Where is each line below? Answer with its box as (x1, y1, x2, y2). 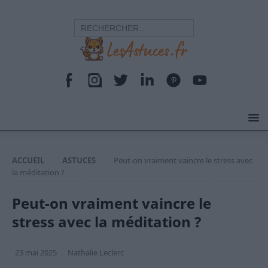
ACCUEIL (12, 155, 44, 166)
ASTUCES (62, 155, 96, 166)
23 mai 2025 (15, 247, 57, 258)
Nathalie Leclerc (68, 247, 124, 258)
